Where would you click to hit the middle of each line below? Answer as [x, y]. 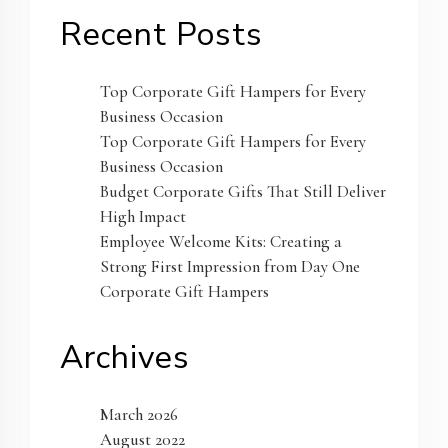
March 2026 [139, 414]
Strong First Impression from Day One [230, 266]
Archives [125, 357]
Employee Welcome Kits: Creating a [221, 241]
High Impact [143, 216]
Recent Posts [161, 34]
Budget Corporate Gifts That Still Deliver [243, 191]
